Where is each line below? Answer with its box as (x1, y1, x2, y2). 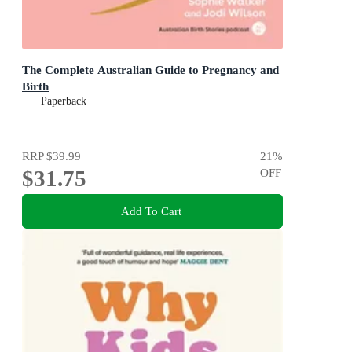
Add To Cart (120, 204, 181, 218)
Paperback (41, 94, 86, 107)
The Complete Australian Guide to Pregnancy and (22, 62, 279, 76)
